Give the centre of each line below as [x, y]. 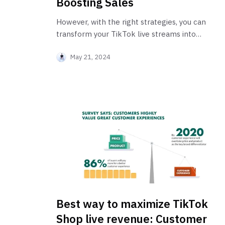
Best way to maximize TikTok [132, 204]
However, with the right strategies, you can [131, 22]
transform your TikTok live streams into [126, 34]
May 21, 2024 [90, 57]
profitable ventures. [91, 46]
